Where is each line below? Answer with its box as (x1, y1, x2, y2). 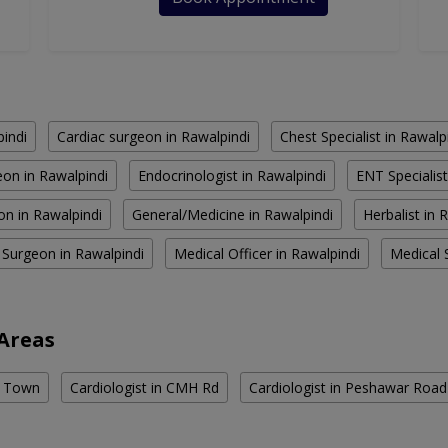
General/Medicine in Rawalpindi (132, 205, 333, 225)
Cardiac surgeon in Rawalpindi (57, 127, 250, 147)
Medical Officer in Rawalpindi (174, 244, 360, 264)
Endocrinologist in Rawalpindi (138, 166, 326, 186)
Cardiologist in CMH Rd (70, 378, 219, 398)
